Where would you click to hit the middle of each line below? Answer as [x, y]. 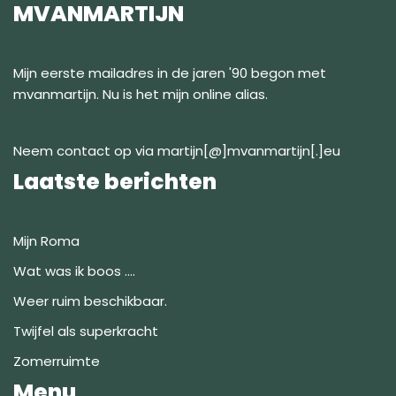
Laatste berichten [115, 182]
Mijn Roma [46, 241]
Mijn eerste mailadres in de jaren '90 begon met [170, 73]
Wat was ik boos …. [74, 271]
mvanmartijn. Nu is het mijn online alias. [141, 94]
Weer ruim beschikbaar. [90, 301]
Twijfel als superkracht [86, 331]
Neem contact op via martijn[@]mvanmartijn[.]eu [177, 151]
